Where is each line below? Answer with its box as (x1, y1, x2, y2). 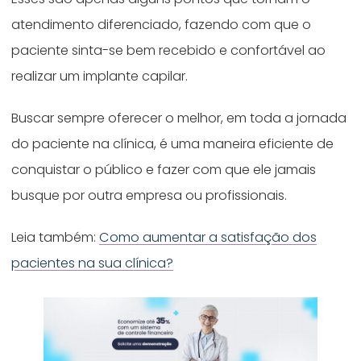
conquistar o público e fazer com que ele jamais (11, 160, 317, 179)
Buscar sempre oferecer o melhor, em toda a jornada (11, 108, 347, 127)
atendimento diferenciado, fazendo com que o (11, 15, 312, 35)
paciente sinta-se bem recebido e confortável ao (11, 41, 326, 60)
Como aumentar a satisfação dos (99, 227, 317, 247)
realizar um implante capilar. (11, 67, 192, 86)
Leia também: (11, 227, 100, 247)
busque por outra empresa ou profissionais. (11, 185, 294, 205)
